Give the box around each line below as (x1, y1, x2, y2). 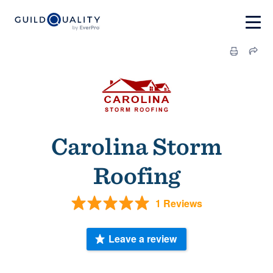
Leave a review (108, 232, 177, 246)
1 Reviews (155, 196, 202, 210)
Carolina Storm (51, 132, 222, 161)
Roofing (93, 161, 180, 190)
